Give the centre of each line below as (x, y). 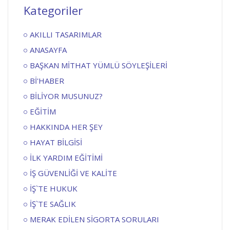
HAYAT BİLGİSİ (56, 142)
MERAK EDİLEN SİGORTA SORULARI (94, 219)
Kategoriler (53, 10)
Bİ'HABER (47, 80)
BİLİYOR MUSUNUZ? (66, 96)
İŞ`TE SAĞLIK (53, 204)
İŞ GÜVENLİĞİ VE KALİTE (73, 173)
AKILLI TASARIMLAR (66, 34)
